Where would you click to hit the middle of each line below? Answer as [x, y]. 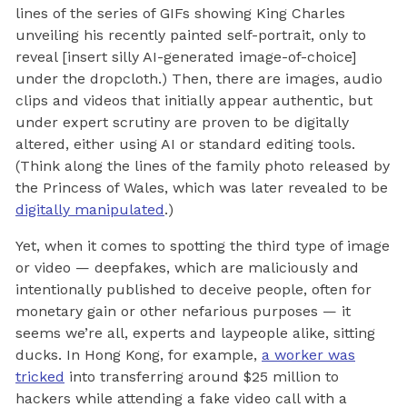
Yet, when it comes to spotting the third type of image [203, 245]
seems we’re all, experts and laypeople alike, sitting [195, 333]
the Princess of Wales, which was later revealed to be [202, 187]
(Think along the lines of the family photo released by [203, 165]
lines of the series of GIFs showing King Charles [180, 13]
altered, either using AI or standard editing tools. [185, 144]
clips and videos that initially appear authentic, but [194, 100]
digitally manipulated [90, 209]
